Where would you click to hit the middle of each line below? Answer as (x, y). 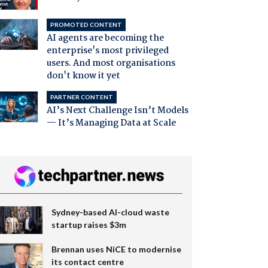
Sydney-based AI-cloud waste (110, 212)
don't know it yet (83, 76)
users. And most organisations (111, 64)
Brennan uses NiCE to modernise (116, 249)
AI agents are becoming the (105, 39)
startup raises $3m (89, 224)
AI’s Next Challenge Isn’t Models (117, 111)
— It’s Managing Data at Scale (111, 124)
